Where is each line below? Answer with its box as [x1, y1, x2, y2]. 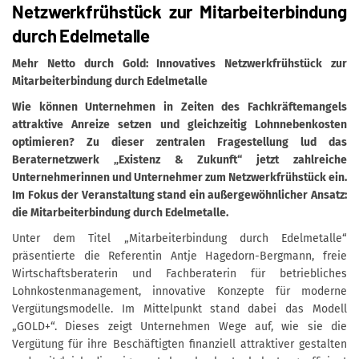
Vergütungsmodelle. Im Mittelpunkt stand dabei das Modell [12, 302, 347, 317]
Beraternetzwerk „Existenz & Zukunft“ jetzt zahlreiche [12, 153, 347, 167]
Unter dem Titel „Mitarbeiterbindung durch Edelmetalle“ [12, 232, 347, 246]
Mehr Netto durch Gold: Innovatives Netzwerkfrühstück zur [12, 57, 347, 71]
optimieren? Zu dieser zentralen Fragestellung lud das [12, 135, 347, 150]
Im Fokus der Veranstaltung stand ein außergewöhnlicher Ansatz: [12, 188, 347, 203]
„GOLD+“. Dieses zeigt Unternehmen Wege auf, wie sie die [12, 320, 347, 334]
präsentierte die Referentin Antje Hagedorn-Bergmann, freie [12, 249, 347, 264]
